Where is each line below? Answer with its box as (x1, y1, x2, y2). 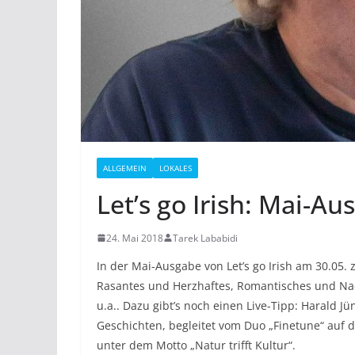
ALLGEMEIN (103, 162, 147, 174)
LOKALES (159, 162, 192, 174)
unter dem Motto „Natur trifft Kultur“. (97, 337, 296, 353)
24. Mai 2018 (106, 231, 163, 245)
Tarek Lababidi (173, 231, 238, 245)
